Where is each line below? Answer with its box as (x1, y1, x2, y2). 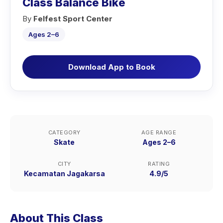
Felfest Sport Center (33, 14, 112, 23)
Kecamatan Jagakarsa (23, 169, 105, 178)
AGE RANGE (141, 129, 177, 136)
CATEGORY (48, 129, 81, 136)
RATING (148, 160, 170, 167)
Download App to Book (68, 62, 155, 72)
